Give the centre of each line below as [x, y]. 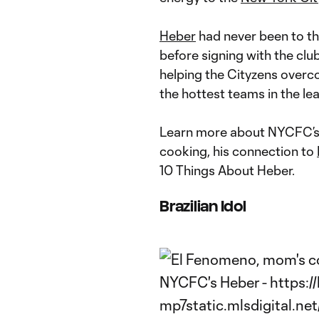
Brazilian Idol [203, 206]
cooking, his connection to [238, 151]
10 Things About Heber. [227, 170]
